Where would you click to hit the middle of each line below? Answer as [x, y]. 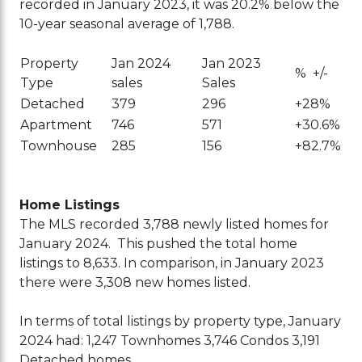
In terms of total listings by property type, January [181, 322]
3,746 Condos [246, 341]
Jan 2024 [141, 64]
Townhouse [59, 146]
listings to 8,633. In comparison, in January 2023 [172, 263]
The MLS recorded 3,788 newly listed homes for [175, 225]
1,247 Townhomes [144, 341]
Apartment [57, 125]
